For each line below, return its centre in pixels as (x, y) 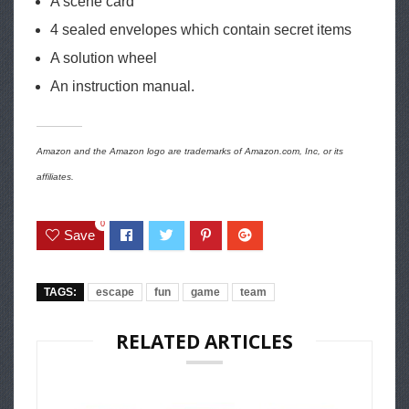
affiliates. (55, 176)
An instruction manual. (122, 86)
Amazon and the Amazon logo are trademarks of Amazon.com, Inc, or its (190, 151)
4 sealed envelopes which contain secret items (201, 29)
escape (115, 293)
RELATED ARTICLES (204, 342)
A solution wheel (104, 58)
